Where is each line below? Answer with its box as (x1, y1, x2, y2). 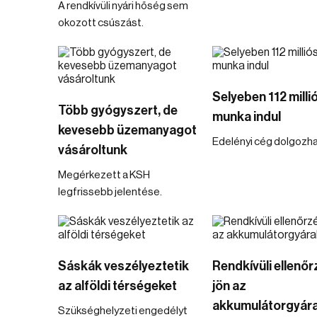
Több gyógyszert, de (58, 104, 178, 117)
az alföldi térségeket (58, 279, 177, 292)
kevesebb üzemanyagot (58, 124, 197, 137)
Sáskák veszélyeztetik (58, 260, 189, 272)
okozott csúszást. (58, 18, 144, 28)
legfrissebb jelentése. (58, 187, 162, 197)
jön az (212, 279, 246, 292)
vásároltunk (58, 144, 127, 156)
